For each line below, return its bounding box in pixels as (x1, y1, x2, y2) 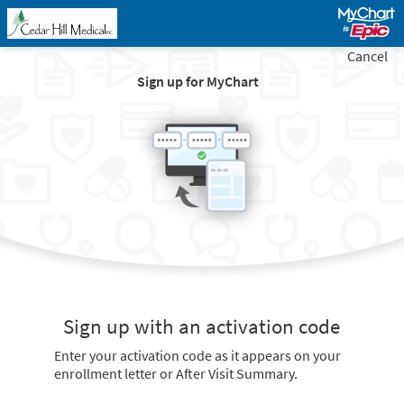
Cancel (347, 47, 389, 65)
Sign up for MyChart (137, 72, 260, 90)
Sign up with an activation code (63, 314, 341, 339)
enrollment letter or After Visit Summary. (54, 364, 298, 382)
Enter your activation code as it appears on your (54, 346, 342, 364)
